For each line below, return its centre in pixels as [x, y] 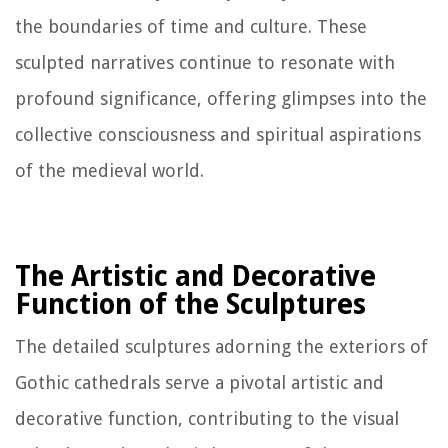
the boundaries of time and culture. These [191, 27]
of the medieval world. [109, 171]
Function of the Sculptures [190, 305]
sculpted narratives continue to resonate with [205, 63]
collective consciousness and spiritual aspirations [218, 135]
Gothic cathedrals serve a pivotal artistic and [199, 383]
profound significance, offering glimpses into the [221, 99]
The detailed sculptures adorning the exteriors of [221, 347]
